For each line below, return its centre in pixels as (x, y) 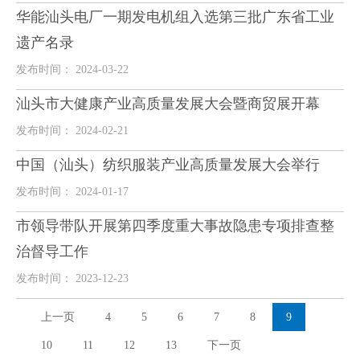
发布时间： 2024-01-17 (72, 192)
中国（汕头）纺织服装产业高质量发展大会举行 (168, 165)
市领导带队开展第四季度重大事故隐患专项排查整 (175, 226)
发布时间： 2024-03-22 (72, 70)
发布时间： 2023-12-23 (72, 278)
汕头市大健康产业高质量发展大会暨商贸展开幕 (168, 104)
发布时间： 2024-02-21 (72, 131)
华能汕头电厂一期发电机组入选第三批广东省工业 (175, 17)
